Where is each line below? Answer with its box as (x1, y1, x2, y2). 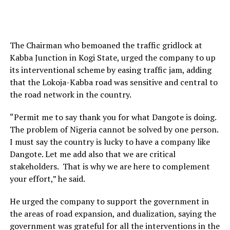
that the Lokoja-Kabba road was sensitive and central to (9, 76, 218, 88)
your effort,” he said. (9, 172, 85, 184)
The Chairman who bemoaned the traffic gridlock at (9, 39, 202, 51)
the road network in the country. (9, 88, 131, 100)
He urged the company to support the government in (9, 195, 209, 207)
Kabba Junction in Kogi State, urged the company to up (9, 51, 216, 63)
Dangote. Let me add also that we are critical (9, 148, 176, 160)
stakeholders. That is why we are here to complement (9, 160, 210, 172)
